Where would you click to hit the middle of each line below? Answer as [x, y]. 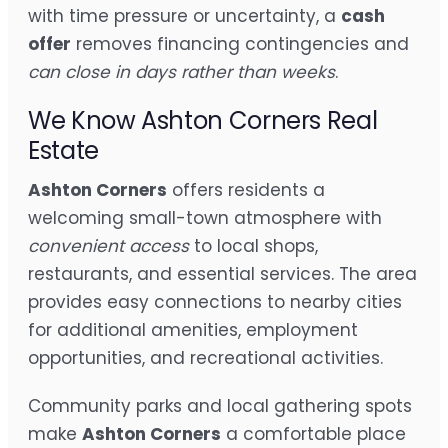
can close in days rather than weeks [181, 72]
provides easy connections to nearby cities [215, 302]
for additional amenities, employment [193, 330]
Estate [63, 151]
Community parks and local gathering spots [220, 406]
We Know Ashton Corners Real [203, 121]
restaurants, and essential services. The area [222, 274]
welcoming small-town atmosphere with [205, 218]
